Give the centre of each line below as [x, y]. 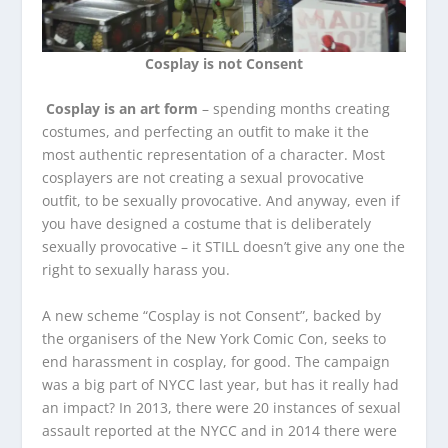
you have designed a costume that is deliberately [207, 224]
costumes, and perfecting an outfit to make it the [206, 132]
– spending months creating [294, 109]
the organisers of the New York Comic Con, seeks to [214, 338]
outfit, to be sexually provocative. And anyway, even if [221, 201]
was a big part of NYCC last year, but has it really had [221, 384]
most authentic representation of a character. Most [214, 155]
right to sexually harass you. [136, 270]
